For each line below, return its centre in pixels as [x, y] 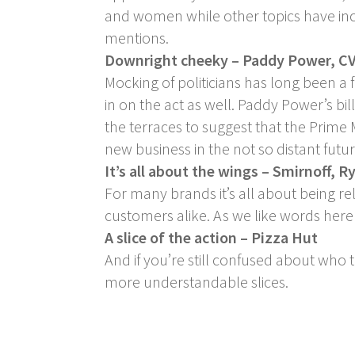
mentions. [137, 37]
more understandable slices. [197, 281]
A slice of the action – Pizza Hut [211, 237]
